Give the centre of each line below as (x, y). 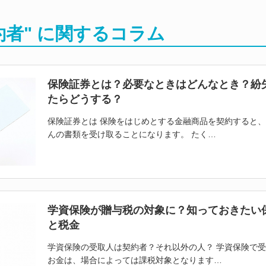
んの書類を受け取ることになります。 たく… (132, 134)
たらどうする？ (85, 99)
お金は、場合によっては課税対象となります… (134, 260)
